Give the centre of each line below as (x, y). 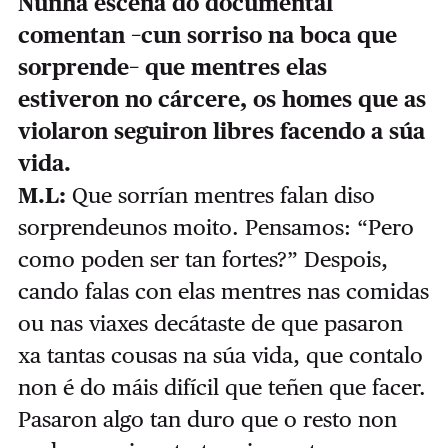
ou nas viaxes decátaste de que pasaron (210, 323)
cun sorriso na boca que (268, 35)
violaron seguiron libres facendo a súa (221, 131)
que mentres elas (235, 67)
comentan (74, 35)
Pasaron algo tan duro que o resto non (207, 419)
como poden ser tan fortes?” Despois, (202, 259)
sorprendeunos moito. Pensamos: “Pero (215, 227)
